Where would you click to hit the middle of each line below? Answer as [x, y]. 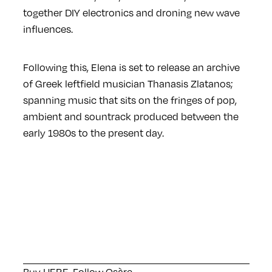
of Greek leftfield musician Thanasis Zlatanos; [128, 84]
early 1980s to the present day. [93, 133]
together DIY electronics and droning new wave [131, 13]
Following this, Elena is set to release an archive [131, 68]
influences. [48, 29]
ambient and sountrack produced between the [131, 117]
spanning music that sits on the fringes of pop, [130, 100]
